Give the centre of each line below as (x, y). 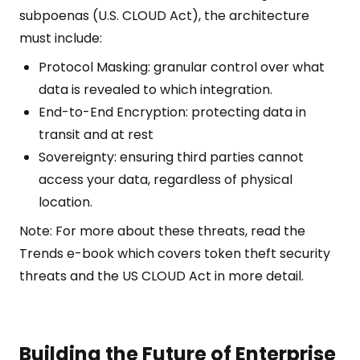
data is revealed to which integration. (155, 90)
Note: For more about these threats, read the (162, 231)
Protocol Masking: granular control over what (182, 67)
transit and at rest (96, 135)
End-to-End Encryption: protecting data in (172, 112)
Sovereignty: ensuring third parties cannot (171, 157)
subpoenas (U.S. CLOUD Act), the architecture (164, 16)
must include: (61, 38)
